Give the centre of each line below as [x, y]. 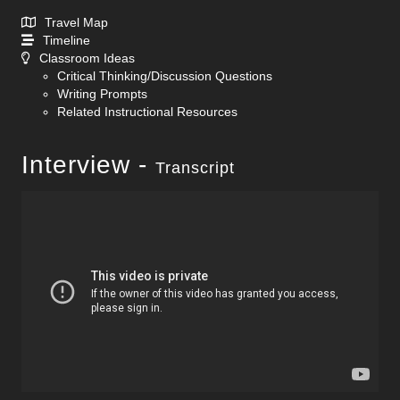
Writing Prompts [102, 94]
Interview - [88, 165]
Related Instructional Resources [147, 112]
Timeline [67, 41]
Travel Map [76, 23]
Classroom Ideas [87, 58]
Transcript [195, 168]
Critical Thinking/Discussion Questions [165, 76]
